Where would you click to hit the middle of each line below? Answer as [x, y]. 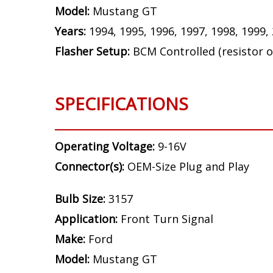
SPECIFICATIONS [122, 205]
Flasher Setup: [94, 153]
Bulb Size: [82, 52]
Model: [74, 112]
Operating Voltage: [106, 248]
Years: [72, 133]
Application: [88, 72]
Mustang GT [125, 112]
